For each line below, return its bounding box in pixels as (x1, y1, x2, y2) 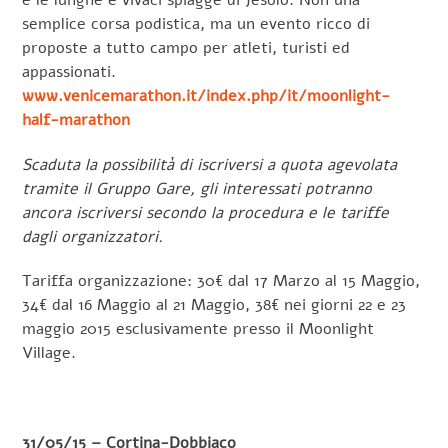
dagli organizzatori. (22, 225, 164, 248)
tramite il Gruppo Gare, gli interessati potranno (22, 177, 373, 200)
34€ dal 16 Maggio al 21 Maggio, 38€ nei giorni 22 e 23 (22, 294, 407, 317)
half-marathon (22, 108, 131, 131)
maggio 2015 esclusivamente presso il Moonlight (22, 318, 375, 341)
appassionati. (22, 60, 117, 83)
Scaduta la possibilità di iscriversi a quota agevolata (22, 153, 398, 176)
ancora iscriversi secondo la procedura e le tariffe (22, 201, 390, 224)
